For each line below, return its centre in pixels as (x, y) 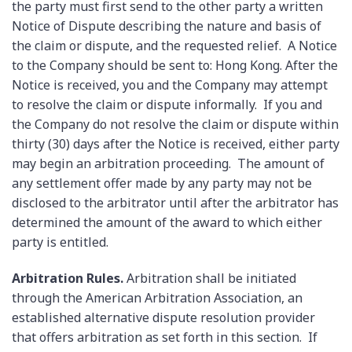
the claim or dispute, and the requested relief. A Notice (174, 46)
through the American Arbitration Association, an (157, 298)
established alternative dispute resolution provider (163, 318)
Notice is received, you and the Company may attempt (170, 85)
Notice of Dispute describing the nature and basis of (167, 26)
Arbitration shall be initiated (210, 279)
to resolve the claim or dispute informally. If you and (167, 105)
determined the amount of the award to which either (167, 223)
